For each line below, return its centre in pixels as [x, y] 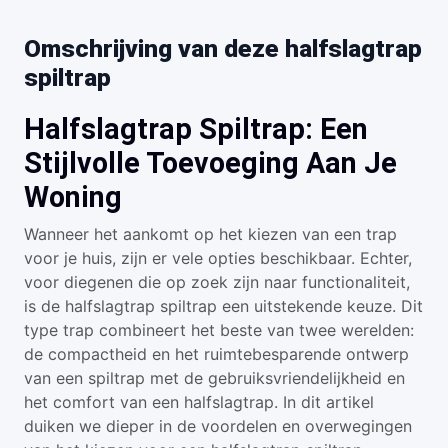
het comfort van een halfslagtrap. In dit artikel [199, 402]
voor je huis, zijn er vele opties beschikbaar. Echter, [218, 258]
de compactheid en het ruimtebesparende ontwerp [216, 354]
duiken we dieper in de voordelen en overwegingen [218, 426]
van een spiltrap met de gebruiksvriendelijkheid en [214, 378]
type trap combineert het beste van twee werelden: [219, 330]
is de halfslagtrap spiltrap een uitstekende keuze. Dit [223, 306]
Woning [73, 197]
